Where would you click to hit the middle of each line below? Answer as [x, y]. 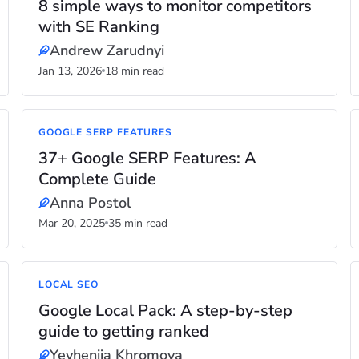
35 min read [137, 223]
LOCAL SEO [69, 284]
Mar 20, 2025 [71, 223]
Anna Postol [90, 203]
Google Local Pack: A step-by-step [165, 311]
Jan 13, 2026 [70, 71]
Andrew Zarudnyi [107, 50]
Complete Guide [97, 179]
